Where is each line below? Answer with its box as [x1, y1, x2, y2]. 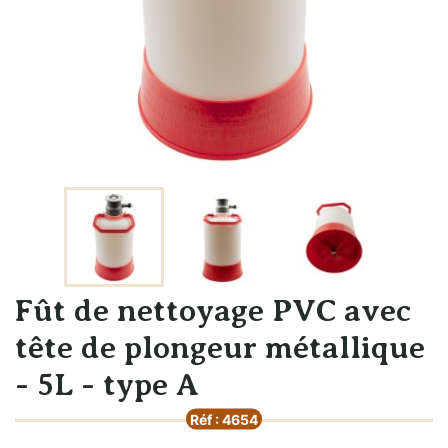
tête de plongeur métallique [15, 329, 425, 365]
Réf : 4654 [190, 410, 258, 428]
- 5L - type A [15, 366, 199, 402]
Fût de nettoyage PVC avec [15, 292, 411, 328]
